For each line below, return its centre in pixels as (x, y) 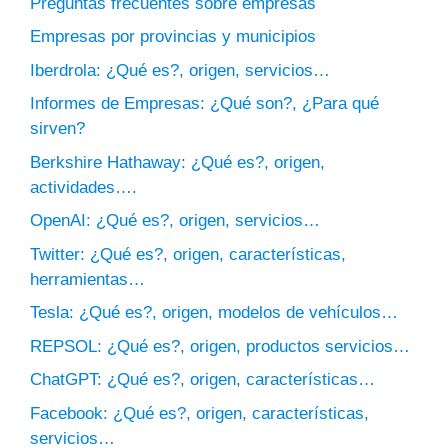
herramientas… (87, 279)
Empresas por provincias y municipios (173, 37)
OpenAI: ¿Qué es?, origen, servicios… (175, 221)
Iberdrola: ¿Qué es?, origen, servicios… (180, 70)
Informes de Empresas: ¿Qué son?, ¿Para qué (204, 104)
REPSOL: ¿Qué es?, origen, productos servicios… (220, 346)
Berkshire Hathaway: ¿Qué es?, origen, (177, 162)
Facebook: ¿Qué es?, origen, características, (199, 413)
